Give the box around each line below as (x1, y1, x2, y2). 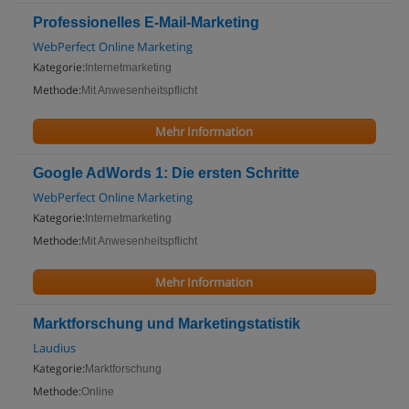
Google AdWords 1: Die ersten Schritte (33, 165, 299, 181)
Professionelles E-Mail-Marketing (33, 15, 259, 30)
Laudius (33, 340, 76, 356)
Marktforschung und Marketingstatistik (33, 316, 300, 331)
